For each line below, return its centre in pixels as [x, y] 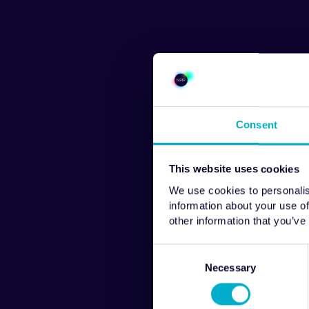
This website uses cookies [234, 169]
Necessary [230, 268]
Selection [173, 266]
